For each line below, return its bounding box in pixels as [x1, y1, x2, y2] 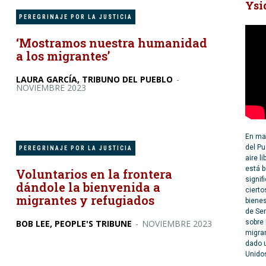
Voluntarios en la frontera [16, 166, 173, 182]
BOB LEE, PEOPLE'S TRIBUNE [16, 218, 132, 230]
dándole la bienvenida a [16, 179, 161, 195]
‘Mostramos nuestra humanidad [16, 34, 208, 50]
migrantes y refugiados [16, 192, 155, 208]
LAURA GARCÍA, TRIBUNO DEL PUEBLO [16, 73, 173, 85]
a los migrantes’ [16, 47, 110, 64]
